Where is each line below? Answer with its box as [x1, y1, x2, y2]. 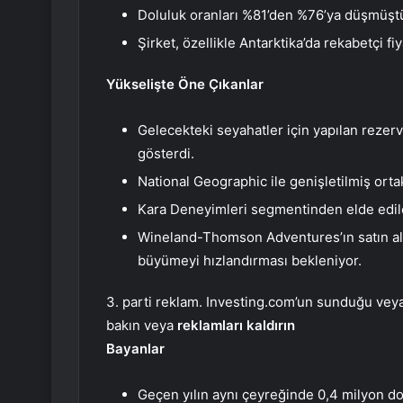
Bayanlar [106, 340, 165, 358]
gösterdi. [138, 145, 194, 163]
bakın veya [106, 317, 177, 335]
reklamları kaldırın [177, 317, 295, 335]
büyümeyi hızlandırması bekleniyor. [138, 252, 362, 270]
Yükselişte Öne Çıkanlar [106, 76, 264, 94]
